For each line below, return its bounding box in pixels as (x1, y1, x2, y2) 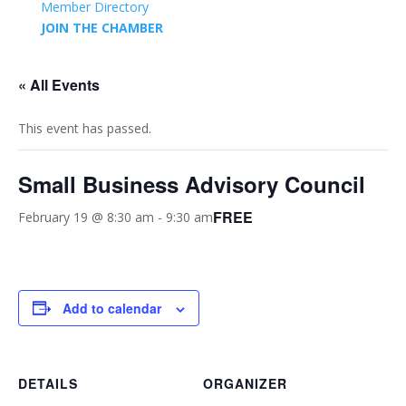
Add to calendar (63, 298, 161, 317)
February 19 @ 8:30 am (18, 208, 154, 227)
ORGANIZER (203, 373, 287, 392)
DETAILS (18, 373, 78, 392)
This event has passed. (18, 119, 151, 137)
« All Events (18, 73, 100, 95)
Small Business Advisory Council (18, 168, 365, 199)
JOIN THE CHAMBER (40, 18, 163, 36)
